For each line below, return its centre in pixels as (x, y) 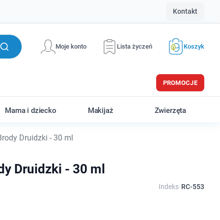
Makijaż (100, 110)
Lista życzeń (135, 46)
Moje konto (71, 46)
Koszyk (194, 46)
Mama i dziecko (30, 110)
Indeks (168, 187)
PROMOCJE (180, 83)
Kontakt (185, 11)
